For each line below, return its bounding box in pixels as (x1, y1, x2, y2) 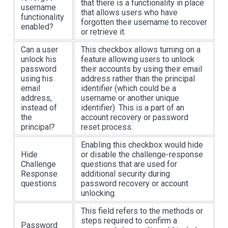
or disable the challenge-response (81, 149, 203, 159)
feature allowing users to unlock (81, 54, 194, 64)
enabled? (21, 21, 53, 32)
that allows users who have (81, 7, 178, 17)
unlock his (21, 54, 56, 64)
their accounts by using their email (81, 64, 202, 74)
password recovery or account (81, 178, 188, 188)
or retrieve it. (81, 26, 126, 37)
